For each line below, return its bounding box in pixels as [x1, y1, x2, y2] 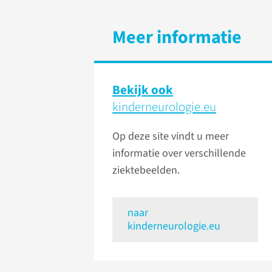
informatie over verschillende [112, 146, 246, 161]
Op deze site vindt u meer [112, 129, 229, 144]
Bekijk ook [112, 81, 173, 100]
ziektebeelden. [112, 163, 180, 178]
